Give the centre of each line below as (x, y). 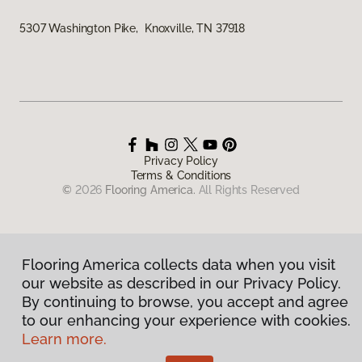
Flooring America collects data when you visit (179, 265)
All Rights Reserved (249, 189)
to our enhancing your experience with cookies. (186, 320)
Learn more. (64, 339)
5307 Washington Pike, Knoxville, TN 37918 (133, 28)
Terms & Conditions (181, 175)
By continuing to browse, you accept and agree (185, 302)
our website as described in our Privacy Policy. (181, 283)
